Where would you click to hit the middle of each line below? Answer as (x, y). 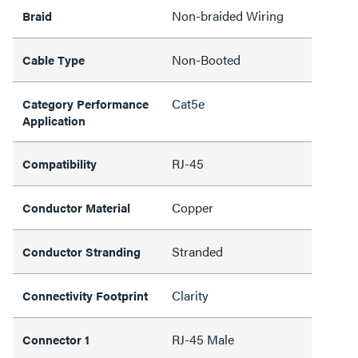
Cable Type (54, 59)
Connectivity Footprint (85, 295)
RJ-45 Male (203, 339)
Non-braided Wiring (228, 15)
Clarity (190, 295)
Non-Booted (206, 59)
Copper (193, 207)
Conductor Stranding (82, 251)
